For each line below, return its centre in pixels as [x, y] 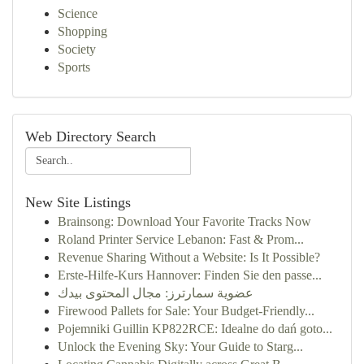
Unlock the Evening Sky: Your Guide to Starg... [180, 347]
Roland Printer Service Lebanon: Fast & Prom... [181, 239]
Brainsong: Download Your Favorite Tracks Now [184, 221]
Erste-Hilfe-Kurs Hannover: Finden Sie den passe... [190, 275]
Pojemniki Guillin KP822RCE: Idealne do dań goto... [195, 329]
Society [77, 49]
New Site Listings [78, 202]
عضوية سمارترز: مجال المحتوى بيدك [156, 293]
